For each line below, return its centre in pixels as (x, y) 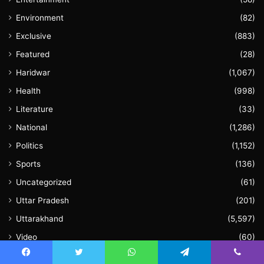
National (32, 127)
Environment (40, 17)
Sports (28, 164)
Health (28, 90)
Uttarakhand (39, 218)
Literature (34, 109)
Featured (33, 54)
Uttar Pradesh (42, 200)
